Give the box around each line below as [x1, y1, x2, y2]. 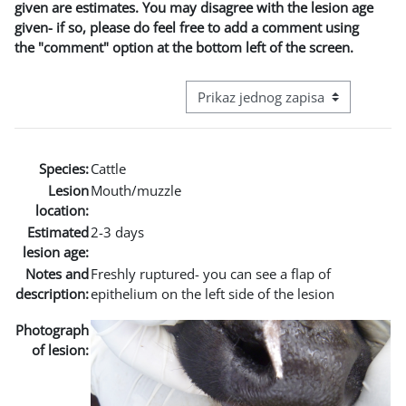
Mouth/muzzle [91, 180, 181, 199]
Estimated [27, 222, 89, 241]
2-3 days [91, 222, 144, 241]
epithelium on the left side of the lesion [91, 284, 334, 303]
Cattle [91, 159, 126, 178]
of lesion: [32, 340, 89, 359]
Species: [39, 159, 89, 178]
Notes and [25, 264, 89, 283]
